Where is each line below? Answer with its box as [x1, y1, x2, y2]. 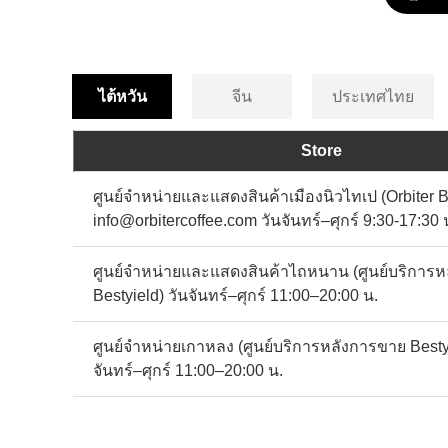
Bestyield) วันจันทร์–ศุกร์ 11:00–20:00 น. [93, 287, 378, 305]
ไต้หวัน [97, 88, 147, 106]
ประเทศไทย [332, 88, 414, 106]
